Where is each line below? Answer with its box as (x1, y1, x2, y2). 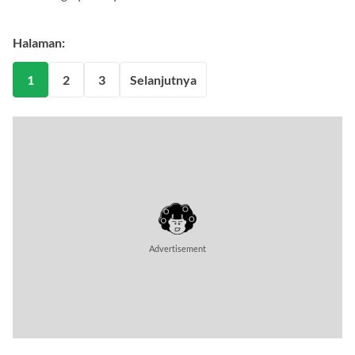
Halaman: (13, 35, 65, 51)
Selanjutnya (130, 71, 197, 87)
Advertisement (149, 243, 206, 254)
